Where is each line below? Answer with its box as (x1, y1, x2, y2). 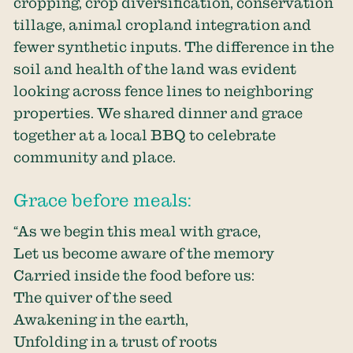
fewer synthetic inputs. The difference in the (13, 39, 335, 55)
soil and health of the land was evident (13, 61, 297, 77)
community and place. (13, 149, 176, 165)
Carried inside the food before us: (13, 267, 255, 284)
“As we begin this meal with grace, (13, 223, 262, 240)
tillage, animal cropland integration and (13, 17, 312, 33)
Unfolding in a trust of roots (13, 333, 218, 350)
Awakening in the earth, (13, 311, 189, 328)
